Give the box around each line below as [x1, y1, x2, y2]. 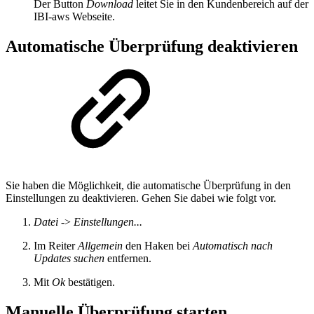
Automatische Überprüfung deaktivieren [6, 37, 298, 56]
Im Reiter [34, 240, 78, 252]
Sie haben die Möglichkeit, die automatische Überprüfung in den [6, 179, 291, 192]
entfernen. [104, 252, 151, 265]
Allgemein [78, 240, 123, 252]
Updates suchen [34, 252, 104, 265]
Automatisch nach [193, 240, 273, 252]
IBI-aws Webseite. [34, 11, 115, 23]
